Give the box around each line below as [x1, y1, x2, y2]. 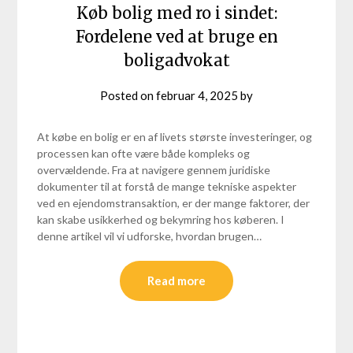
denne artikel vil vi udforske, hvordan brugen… [37, 229, 262, 243]
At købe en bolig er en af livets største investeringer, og [37, 129, 313, 143]
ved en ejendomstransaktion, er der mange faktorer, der [37, 195, 310, 210]
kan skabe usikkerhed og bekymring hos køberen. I [37, 212, 285, 226]
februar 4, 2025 [156, 87, 238, 102]
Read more [147, 273, 206, 288]
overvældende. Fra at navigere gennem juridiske [37, 162, 271, 176]
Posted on [100, 87, 156, 102]
